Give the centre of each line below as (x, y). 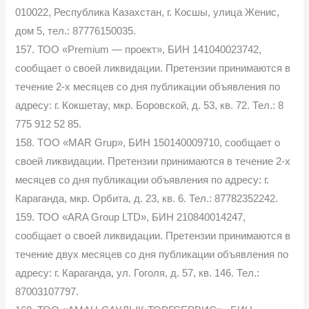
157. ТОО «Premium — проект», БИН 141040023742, (139, 49)
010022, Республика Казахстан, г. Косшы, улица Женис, (148, 12)
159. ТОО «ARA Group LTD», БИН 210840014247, (131, 217)
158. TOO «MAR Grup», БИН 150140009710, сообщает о (148, 142)
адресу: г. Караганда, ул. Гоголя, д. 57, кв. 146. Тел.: (138, 273)
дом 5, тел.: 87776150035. (76, 31)
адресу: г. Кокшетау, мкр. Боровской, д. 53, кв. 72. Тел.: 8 (150, 105)
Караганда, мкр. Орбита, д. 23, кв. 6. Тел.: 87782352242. (147, 198)
